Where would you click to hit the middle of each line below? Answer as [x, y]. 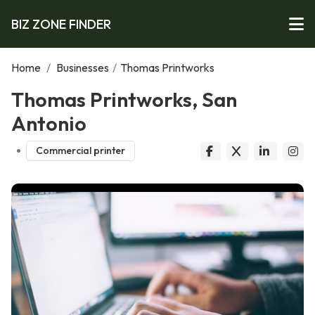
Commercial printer [80, 151]
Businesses [83, 67]
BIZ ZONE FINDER [61, 24]
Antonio [49, 123]
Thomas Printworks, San [124, 99]
